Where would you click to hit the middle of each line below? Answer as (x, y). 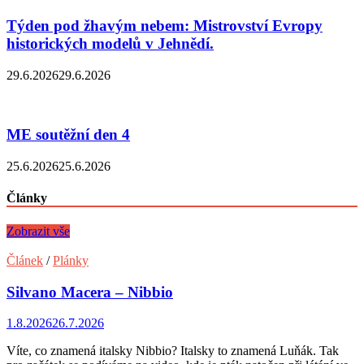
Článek (25, 261)
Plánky (71, 261)
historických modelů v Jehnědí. (110, 44)
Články (27, 197)
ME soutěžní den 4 (68, 134)
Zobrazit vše (38, 232)
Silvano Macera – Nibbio (90, 292)
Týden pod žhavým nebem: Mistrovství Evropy (165, 26)
